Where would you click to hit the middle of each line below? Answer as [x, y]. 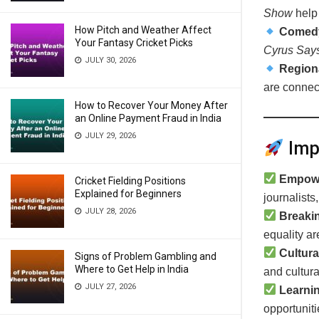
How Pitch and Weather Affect [143, 30]
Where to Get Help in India [132, 269]
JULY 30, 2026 [109, 60]
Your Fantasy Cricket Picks [134, 43]
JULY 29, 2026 [109, 136]
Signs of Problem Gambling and [146, 256]
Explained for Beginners [128, 194]
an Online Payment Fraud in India [148, 118]
